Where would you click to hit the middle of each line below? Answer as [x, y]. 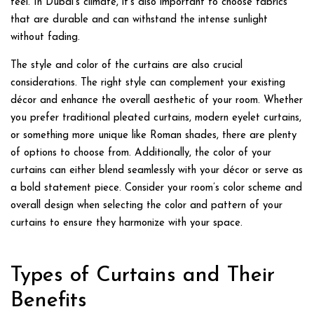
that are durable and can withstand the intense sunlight [139, 20]
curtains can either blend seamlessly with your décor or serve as [157, 171]
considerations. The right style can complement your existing [148, 83]
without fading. [45, 37]
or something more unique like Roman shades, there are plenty [153, 136]
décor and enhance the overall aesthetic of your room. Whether [157, 101]
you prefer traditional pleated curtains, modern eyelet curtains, [156, 118]
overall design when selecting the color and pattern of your [146, 206]
